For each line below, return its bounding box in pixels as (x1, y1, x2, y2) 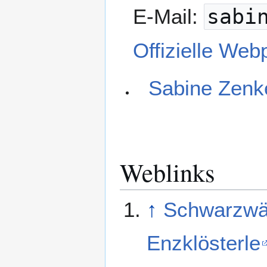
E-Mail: (133, 4, 204, 28)
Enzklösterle (146, 231, 260, 255)
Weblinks (120, 155, 215, 190)
